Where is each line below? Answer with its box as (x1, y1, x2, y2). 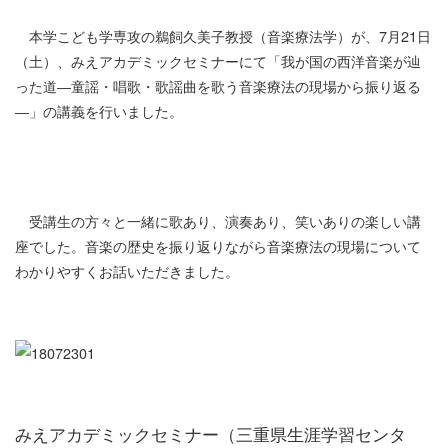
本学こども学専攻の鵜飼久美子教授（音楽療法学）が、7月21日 (15, 24, 431, 46)
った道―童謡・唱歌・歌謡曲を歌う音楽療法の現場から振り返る (15, 74, 421, 96)
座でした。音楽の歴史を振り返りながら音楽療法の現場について (15, 234, 421, 256)
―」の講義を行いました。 (15, 99, 183, 121)
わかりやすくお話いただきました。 (15, 259, 239, 281)
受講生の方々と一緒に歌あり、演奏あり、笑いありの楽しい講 (15, 209, 421, 231)
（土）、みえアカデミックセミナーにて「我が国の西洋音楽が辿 (15, 49, 421, 71)
